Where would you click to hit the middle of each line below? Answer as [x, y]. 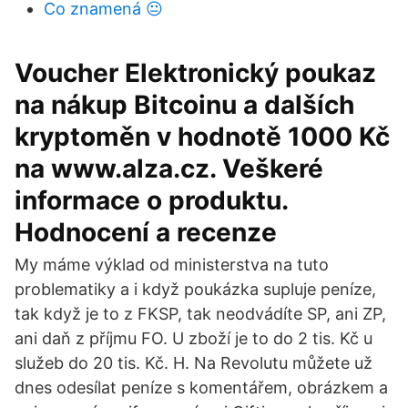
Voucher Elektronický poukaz [195, 73]
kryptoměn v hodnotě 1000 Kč [202, 137]
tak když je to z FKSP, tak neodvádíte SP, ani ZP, [200, 314]
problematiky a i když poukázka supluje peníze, [195, 289]
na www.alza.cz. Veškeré [169, 168]
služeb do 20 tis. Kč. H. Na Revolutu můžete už [194, 363]
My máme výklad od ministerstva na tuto [172, 265]
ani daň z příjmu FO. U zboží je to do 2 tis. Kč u [194, 338]
